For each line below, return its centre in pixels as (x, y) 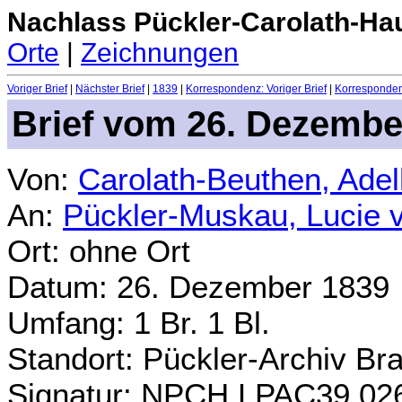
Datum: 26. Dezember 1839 (198, 286)
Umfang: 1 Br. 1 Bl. (139, 322)
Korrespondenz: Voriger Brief (256, 89)
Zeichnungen (160, 52)
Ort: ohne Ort (99, 250)
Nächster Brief (110, 89)
